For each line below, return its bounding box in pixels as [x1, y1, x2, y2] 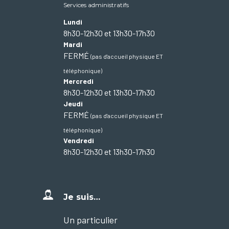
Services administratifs [63, 1, 129, 9]
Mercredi [63, 77, 94, 85]
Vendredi [63, 136, 94, 145]
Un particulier [63, 214, 118, 225]
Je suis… [63, 192, 100, 202]
